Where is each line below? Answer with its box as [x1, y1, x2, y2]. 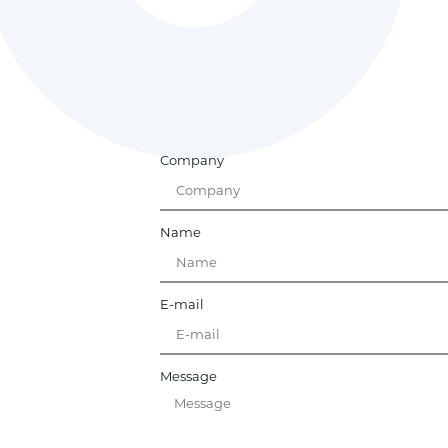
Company [160, 152, 224, 168]
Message [160, 368, 217, 384]
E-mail [160, 296, 204, 312]
